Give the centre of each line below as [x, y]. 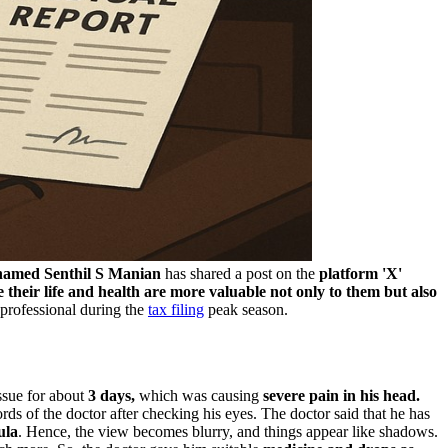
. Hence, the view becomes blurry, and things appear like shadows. [228, 431]
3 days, [111, 395]
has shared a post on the [238, 273]
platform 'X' [358, 273]
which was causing [197, 395]
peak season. [246, 309]
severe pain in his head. [339, 395]
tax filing [176, 309]
